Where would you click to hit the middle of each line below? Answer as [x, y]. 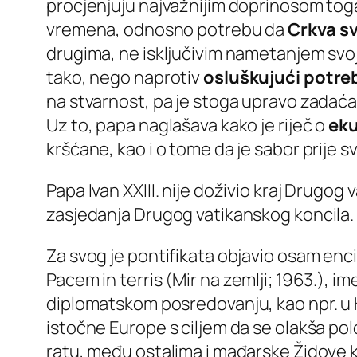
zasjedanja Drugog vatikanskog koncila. [200, 214]
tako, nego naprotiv [125, 77]
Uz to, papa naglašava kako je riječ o [188, 125]
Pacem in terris [104, 279]
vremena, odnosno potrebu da [167, 29]
